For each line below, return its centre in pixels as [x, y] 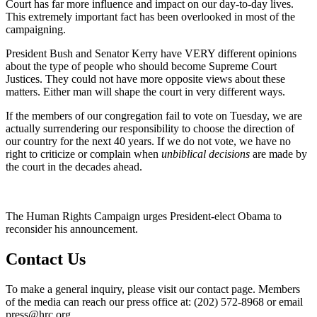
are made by [278, 154]
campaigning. [36, 29]
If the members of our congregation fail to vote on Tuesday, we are [154, 115]
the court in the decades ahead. [74, 166]
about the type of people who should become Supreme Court [141, 66]
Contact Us [46, 259]
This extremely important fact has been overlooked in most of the [150, 16]
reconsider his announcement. [72, 229]
